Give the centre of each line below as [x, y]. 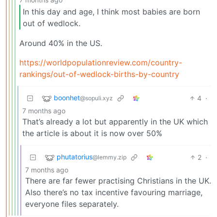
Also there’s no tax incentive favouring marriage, [114, 193]
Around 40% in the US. [61, 43]
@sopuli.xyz [96, 98]
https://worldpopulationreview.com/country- [101, 63]
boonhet [67, 98]
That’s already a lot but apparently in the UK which [115, 122]
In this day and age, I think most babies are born [111, 11]
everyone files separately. [72, 204]
